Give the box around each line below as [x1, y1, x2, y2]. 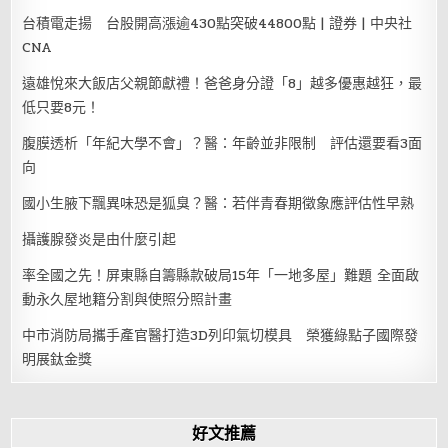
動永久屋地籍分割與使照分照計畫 [22, 288, 233, 310]
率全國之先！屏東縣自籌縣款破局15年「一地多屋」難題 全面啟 [22, 264, 420, 286]
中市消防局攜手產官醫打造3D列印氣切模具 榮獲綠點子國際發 [22, 324, 419, 346]
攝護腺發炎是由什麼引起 [22, 228, 177, 250]
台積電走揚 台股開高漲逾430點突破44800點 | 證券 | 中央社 [22, 12, 413, 34]
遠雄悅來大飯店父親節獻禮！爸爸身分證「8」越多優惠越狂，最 [22, 72, 423, 94]
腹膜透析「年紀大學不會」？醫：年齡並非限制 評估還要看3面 [22, 132, 423, 154]
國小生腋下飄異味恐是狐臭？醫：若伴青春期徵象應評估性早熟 [22, 192, 415, 214]
